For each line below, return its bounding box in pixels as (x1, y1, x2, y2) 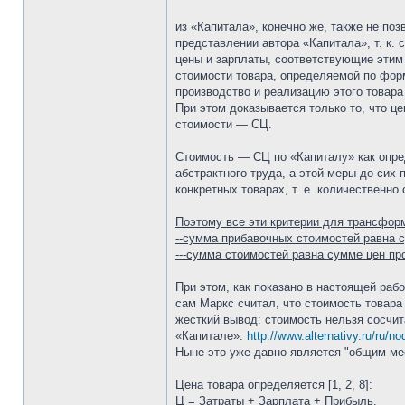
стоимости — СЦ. (175, 118, 272, 131)
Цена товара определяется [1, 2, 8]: (175, 378, 372, 391)
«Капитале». (175, 329, 247, 343)
